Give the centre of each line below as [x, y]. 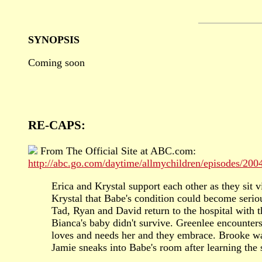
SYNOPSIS [54, 39]
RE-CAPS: [57, 125]
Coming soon [56, 62]
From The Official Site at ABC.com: [117, 151]
